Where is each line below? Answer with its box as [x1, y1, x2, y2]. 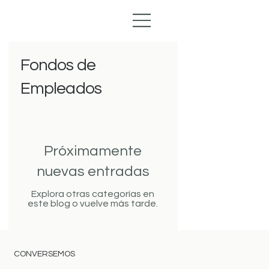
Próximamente [44, 143, 142, 159]
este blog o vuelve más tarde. [28, 198, 159, 208]
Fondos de [20, 56, 96, 74]
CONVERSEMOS [14, 250, 76, 259]
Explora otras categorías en [31, 189, 155, 199]
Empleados [20, 79, 102, 97]
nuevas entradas [36, 163, 150, 179]
